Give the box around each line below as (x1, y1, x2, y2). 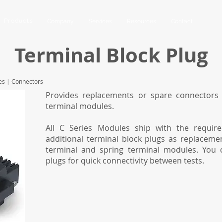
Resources (127, 18, 156, 25)
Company (47, 18, 74, 25)
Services (89, 18, 112, 25)
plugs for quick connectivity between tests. (46, 155, 204, 166)
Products (4, 17, 33, 24)
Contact (171, 18, 193, 25)
